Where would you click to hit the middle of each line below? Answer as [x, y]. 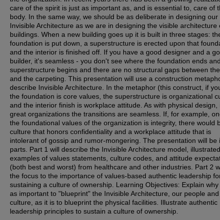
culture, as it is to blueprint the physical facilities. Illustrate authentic [114, 202]
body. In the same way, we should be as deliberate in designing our [114, 17]
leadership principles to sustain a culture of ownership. [94, 211]
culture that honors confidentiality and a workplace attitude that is [110, 132]
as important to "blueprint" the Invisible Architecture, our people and [114, 193]
